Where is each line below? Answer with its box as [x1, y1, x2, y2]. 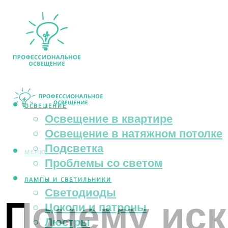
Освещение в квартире [45, 111, 173, 126]
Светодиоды [45, 185, 116, 200]
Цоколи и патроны [45, 199, 147, 215]
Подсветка [45, 140, 103, 156]
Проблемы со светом [45, 155, 162, 170]
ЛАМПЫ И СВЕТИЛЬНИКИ [24, 177, 111, 183]
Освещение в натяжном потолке [45, 126, 222, 141]
